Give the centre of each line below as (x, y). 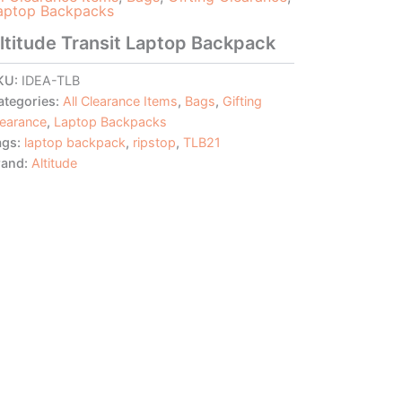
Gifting (242, 100)
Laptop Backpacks (110, 121)
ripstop (154, 142)
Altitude (54, 162)
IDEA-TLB (50, 80)
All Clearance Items (120, 100)
